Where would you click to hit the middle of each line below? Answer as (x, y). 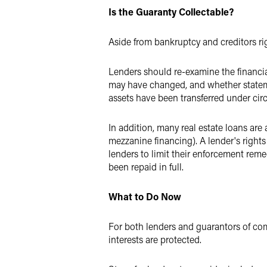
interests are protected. (155, 239)
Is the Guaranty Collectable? (171, 12)
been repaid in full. (146, 167)
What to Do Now (145, 196)
